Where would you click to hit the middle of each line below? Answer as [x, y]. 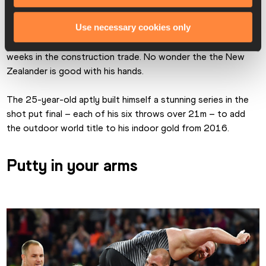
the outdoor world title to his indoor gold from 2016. [118, 128]
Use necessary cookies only [133, 27]
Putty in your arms [72, 165]
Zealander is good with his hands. [75, 71]
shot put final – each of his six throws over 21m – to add [126, 113]
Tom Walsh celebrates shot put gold [184, 26]
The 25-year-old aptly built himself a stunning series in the [128, 99]
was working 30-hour [199, 42]
